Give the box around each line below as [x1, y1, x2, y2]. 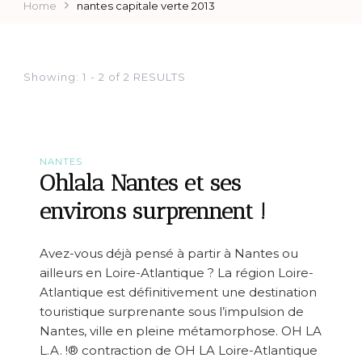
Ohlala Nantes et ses [40, 169, 241, 197]
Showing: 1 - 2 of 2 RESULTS [23, 70, 186, 84]
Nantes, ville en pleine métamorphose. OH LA [40, 322, 322, 339]
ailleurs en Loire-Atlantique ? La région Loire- [40, 264, 314, 280]
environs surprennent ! [40, 197, 266, 225]
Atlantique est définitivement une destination [40, 284, 317, 300]
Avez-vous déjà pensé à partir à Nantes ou [40, 245, 298, 261]
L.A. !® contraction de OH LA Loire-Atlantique [40, 342, 318, 358]
